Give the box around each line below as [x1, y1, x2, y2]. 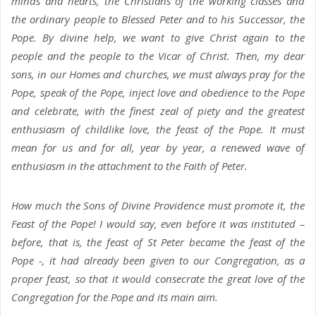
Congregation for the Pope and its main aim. [11, 290, 218, 305]
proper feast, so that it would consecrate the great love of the [11, 272, 305, 286]
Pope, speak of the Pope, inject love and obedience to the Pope [11, 85, 305, 100]
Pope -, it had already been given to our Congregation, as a [11, 253, 305, 268]
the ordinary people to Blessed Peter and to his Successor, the [11, 12, 305, 27]
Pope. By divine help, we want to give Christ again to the [11, 30, 305, 45]
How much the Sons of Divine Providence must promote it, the [11, 198, 305, 213]
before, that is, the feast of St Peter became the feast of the [11, 235, 305, 250]
